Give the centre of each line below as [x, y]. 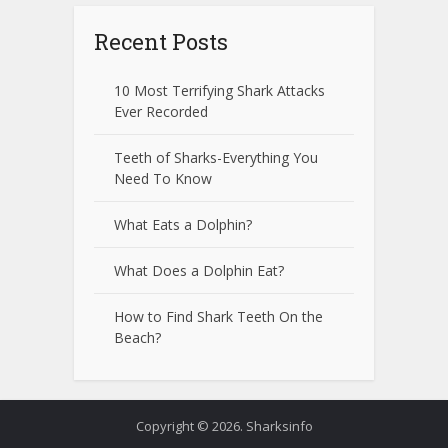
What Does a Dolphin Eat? [199, 271]
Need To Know [163, 179]
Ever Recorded [161, 112]
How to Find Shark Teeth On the [218, 317]
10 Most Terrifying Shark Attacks [219, 91]
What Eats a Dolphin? [183, 225]
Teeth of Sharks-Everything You [216, 158]
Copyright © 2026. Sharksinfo [224, 426]
